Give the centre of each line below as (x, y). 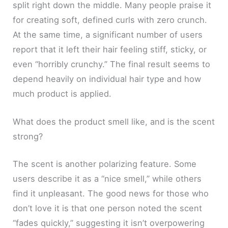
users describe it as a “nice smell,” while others (107, 178)
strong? (28, 137)
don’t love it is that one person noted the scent (108, 208)
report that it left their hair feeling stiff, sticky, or (110, 49)
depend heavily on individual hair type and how (107, 79)
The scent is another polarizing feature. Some (105, 164)
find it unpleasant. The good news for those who (111, 193)
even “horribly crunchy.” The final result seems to (112, 64)
